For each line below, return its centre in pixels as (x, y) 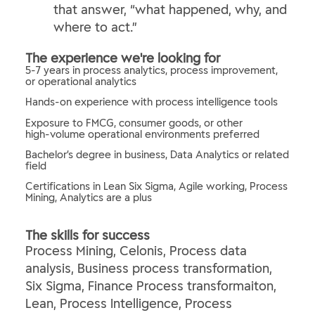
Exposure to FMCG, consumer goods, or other (134, 122)
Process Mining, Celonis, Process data (136, 250)
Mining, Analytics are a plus (89, 198)
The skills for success (88, 235)
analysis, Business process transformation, (149, 268)
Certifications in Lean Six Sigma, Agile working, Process (156, 186)
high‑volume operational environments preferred (142, 134)
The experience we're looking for (123, 58)
